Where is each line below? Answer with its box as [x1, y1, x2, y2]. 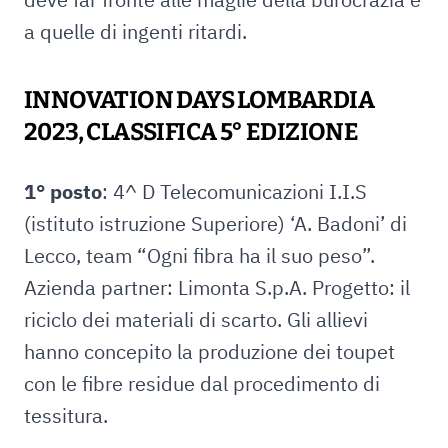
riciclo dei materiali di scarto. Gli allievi [24, 306, 368, 333]
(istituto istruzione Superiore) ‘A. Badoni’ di [24, 210, 407, 237]
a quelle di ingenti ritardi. [24, 18, 247, 45]
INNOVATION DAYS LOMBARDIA [24, 86, 374, 114]
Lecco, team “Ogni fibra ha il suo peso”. [24, 242, 375, 269]
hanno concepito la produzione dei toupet [24, 338, 395, 365]
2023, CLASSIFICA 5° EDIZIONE [24, 118, 359, 146]
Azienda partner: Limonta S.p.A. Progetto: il [24, 274, 410, 301]
